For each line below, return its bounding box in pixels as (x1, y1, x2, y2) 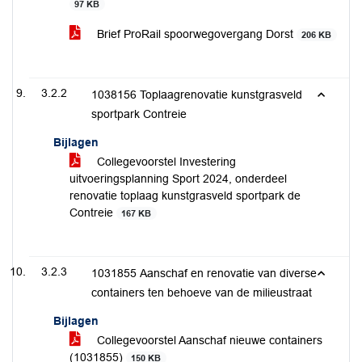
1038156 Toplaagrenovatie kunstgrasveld (91, 88, 302, 101)
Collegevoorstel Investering (94, 155, 236, 168)
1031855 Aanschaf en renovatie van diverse (91, 267, 317, 280)
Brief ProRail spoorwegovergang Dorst (94, 27, 297, 40)
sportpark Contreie (91, 107, 187, 120)
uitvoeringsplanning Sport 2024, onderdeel (69, 172, 287, 185)
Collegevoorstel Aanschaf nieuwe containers (94, 334, 322, 347)
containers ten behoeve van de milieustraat (91, 286, 312, 299)
